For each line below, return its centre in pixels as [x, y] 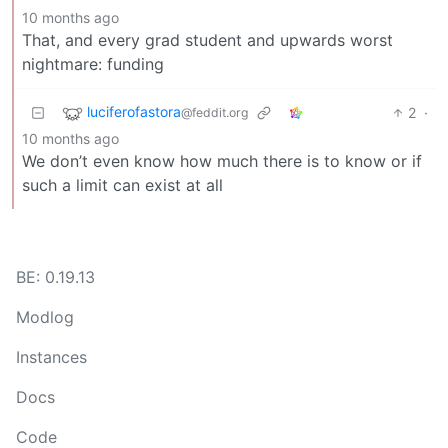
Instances [51, 357]
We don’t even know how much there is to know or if [222, 160]
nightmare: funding [93, 63]
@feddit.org [214, 113]
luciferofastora [134, 112]
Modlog [45, 317]
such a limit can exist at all [122, 184]
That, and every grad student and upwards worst [207, 39]
